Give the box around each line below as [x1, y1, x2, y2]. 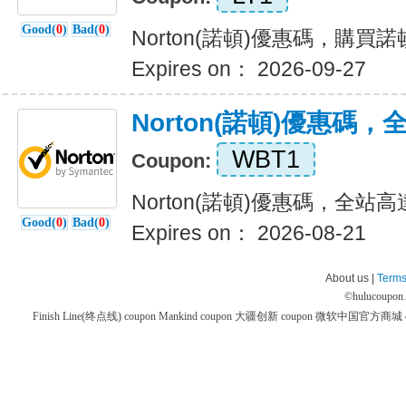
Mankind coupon [158, 310, 235, 323]
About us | [325, 272, 377, 285]
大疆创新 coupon [234, 310, 315, 323]
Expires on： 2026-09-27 [131, 57, 366, 81]
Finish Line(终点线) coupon [32, 310, 159, 323]
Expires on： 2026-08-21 [131, 221, 366, 245]
